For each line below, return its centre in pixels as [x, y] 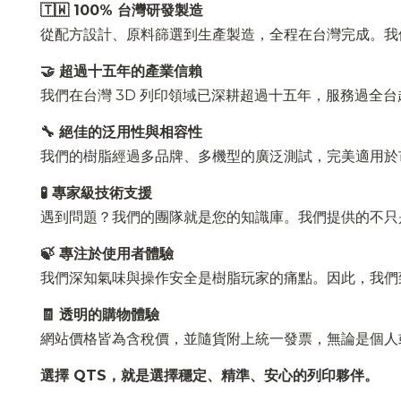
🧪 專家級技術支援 [96, 192]
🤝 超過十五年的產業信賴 [121, 71]
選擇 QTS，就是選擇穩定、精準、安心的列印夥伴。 [209, 375]
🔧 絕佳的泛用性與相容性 [121, 132]
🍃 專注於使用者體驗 [107, 253]
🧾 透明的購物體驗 [100, 314]
